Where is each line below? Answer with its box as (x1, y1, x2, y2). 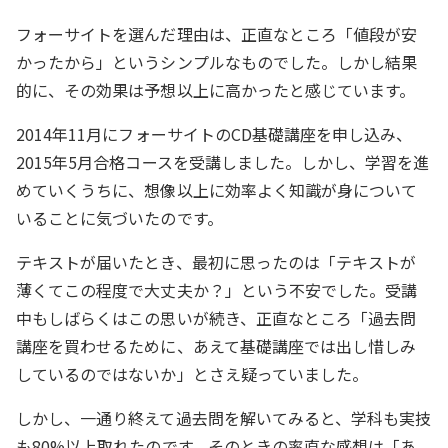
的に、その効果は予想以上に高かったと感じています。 (16, 78, 416, 102)
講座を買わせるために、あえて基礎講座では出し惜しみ (16, 334, 417, 358)
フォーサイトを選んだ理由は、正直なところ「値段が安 (16, 22, 418, 46)
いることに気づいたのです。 (16, 206, 223, 230)
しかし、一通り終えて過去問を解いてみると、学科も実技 (16, 406, 432, 430)
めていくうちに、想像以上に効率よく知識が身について (16, 178, 418, 202)
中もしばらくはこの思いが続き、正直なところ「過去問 (16, 306, 417, 330)
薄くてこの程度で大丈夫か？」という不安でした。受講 (16, 278, 418, 302)
